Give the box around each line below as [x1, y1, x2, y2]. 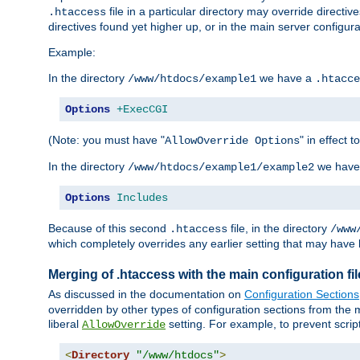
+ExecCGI [117, 102, 168, 116]
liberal [48, 317, 82, 331]
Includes [117, 190, 168, 204]
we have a [256, 71, 315, 84]
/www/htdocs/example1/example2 [128, 160, 314, 174]
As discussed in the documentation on [48, 288, 244, 301]
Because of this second [48, 221, 170, 235]
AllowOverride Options [165, 133, 300, 147]
